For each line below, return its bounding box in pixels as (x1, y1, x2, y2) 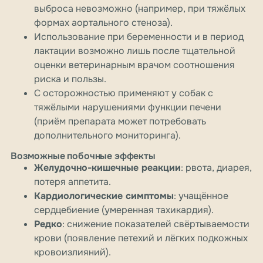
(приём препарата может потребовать (34, 115, 206, 128)
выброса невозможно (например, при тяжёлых (34, 2, 245, 15)
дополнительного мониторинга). (34, 129, 181, 142)
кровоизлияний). (34, 246, 111, 259)
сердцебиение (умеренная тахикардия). (34, 204, 214, 217)
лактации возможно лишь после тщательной (34, 45, 235, 58)
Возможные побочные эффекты (11, 150, 156, 163)
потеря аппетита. (34, 176, 111, 188)
